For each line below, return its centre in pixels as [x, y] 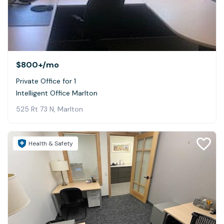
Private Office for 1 [46, 81]
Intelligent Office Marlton [57, 93]
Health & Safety [51, 143]
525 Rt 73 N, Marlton [49, 109]
